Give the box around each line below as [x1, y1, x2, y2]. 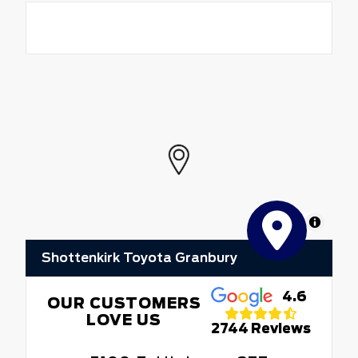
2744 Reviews [211, 321, 312, 337]
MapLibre [261, 214, 302, 229]
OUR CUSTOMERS [46, 294, 201, 312]
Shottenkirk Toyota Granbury [42, 249, 237, 265]
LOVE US [86, 311, 162, 328]
